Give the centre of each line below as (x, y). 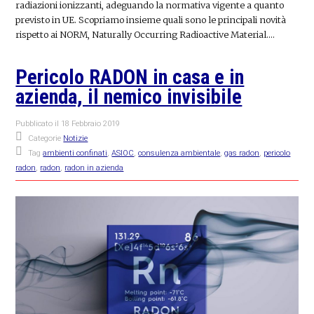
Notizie (76, 138)
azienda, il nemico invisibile (129, 96)
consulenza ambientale (179, 153)
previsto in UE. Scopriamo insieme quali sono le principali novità (151, 19)
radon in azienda (94, 168)
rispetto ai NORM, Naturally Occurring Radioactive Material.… (145, 34)
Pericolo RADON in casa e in (130, 77)
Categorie (46, 138)
